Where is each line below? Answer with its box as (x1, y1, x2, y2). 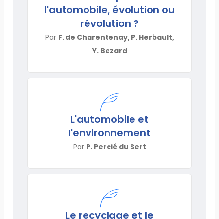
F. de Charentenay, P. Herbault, (58, 32, 174, 42)
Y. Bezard (92, 45, 127, 56)
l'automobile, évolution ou (44, 2, 175, 17)
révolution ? (80, 16, 139, 30)
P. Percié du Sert (86, 141, 146, 152)
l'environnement (68, 126, 151, 140)
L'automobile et (70, 112, 149, 126)
